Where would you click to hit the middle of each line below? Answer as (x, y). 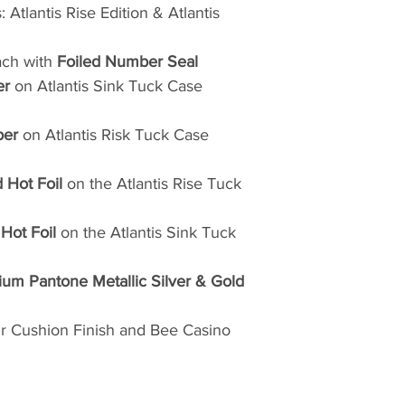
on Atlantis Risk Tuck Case (113, 135)
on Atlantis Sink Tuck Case (106, 86)
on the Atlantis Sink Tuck (146, 232)
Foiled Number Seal (130, 61)
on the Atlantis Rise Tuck (154, 184)
